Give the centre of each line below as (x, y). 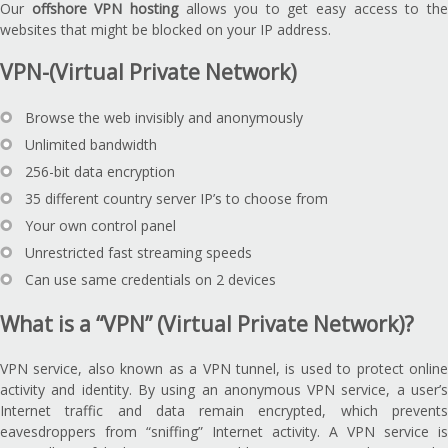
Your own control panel (100, 226)
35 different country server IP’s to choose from (176, 199)
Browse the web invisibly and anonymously (164, 118)
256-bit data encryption (100, 172)
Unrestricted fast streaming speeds (138, 253)
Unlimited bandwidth (91, 145)
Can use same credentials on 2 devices (150, 280)
